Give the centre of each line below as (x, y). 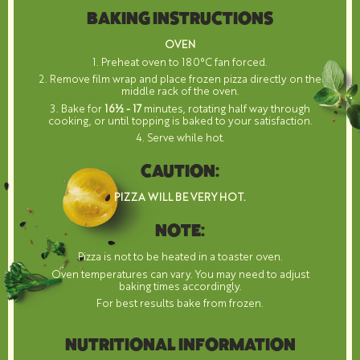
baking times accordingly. (180, 285)
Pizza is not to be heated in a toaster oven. (180, 256)
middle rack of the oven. (180, 91)
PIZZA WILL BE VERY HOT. (180, 197)
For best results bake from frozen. (180, 303)
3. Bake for (77, 108)
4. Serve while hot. (180, 137)
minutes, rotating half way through (225, 108)
